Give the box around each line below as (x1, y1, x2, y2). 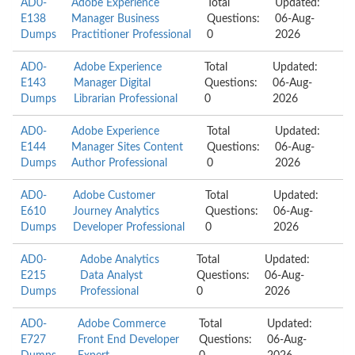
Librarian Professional (73, 94, 177, 105)
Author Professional (71, 158, 168, 169)
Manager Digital (73, 78, 151, 89)
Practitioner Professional (71, 29, 192, 40)
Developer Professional (72, 222, 185, 233)
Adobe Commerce (78, 319, 166, 330)
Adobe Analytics (79, 254, 159, 265)
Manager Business (71, 13, 160, 25)
